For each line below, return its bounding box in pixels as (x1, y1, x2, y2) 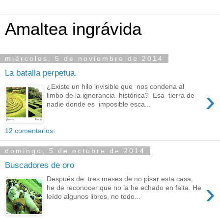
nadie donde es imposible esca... (47, 100, 151, 109)
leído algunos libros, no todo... (47, 192, 141, 201)
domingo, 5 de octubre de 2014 (5, 147, 145, 155)
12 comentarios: (5, 127, 55, 135)
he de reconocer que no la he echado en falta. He (47, 184, 202, 192)
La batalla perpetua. (5, 67, 77, 78)
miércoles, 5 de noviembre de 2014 (5, 55, 164, 62)
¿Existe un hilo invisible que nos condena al (47, 82, 185, 91)
